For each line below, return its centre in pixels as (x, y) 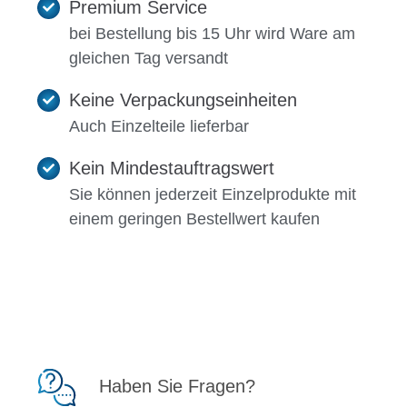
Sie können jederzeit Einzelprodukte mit (213, 194)
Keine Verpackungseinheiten (184, 99)
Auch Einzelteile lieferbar (159, 126)
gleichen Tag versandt (149, 58)
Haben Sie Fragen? (178, 386)
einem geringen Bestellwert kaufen (195, 218)
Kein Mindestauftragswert (172, 168)
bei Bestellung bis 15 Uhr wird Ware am (213, 33)
